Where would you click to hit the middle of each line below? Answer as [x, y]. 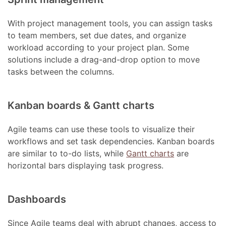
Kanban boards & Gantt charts [81, 106]
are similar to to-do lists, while [67, 154]
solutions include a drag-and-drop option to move [104, 60]
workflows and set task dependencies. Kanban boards [111, 142]
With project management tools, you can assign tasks [110, 23]
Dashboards [37, 200]
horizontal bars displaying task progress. [86, 166]
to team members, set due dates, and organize [97, 36]
